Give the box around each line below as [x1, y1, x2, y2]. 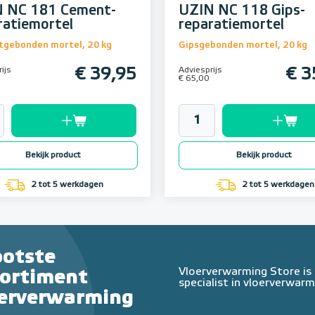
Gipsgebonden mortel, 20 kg [179, 41, 307, 51]
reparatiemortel [179, 18, 284, 32]
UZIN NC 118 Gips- [179, 4, 305, 18]
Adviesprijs [179, 66, 222, 75]
